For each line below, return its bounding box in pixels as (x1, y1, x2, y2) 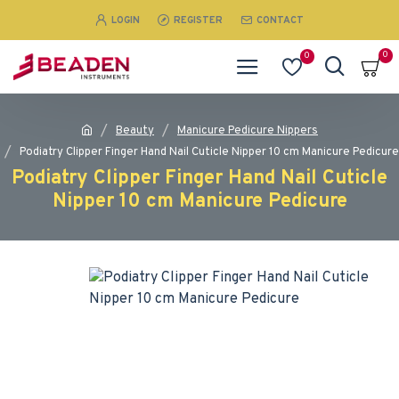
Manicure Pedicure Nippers (177, 123, 318, 138)
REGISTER (174, 13, 223, 27)
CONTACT (256, 13, 304, 27)
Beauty (116, 123, 154, 138)
